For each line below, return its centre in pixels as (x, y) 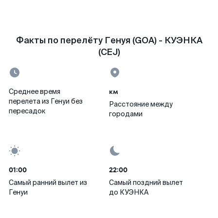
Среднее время (35, 91)
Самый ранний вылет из (48, 182)
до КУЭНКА (129, 192)
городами (126, 114)
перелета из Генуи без (46, 101)
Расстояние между (141, 104)
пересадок (27, 111)
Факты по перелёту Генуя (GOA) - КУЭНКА (109, 40)
